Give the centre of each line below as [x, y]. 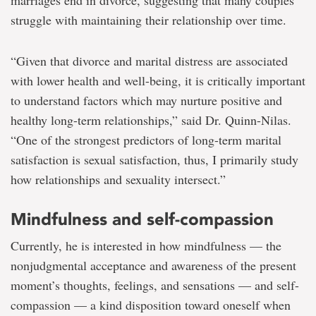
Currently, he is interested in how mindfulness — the [146, 246]
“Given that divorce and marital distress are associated [149, 61]
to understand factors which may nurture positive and [146, 101]
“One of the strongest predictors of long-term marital [146, 140]
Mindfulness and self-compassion [142, 219]
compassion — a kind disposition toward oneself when [151, 305]
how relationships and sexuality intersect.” [118, 180]
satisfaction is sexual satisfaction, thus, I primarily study [154, 160]
